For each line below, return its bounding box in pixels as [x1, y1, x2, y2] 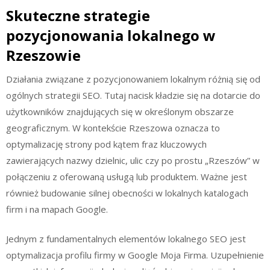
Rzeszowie [6, 45, 81, 65]
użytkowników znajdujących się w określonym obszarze [6, 105, 234, 118]
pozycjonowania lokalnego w [6, 25, 216, 45]
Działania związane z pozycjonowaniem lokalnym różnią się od [6, 72, 260, 85]
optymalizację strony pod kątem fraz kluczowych [6, 137, 207, 150]
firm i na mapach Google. [6, 202, 108, 215]
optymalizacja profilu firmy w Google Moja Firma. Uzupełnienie [6, 249, 264, 261]
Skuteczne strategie [6, 5, 150, 25]
